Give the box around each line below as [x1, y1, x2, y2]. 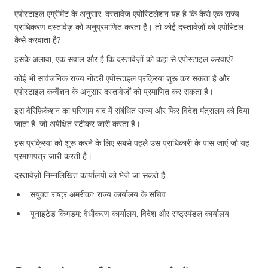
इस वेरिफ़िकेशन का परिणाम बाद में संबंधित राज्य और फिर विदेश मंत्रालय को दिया [14, 105, 249, 116]
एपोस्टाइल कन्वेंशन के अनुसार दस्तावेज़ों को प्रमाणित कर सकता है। [14, 86, 214, 97]
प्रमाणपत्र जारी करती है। [14, 150, 92, 162]
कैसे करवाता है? [14, 34, 60, 45]
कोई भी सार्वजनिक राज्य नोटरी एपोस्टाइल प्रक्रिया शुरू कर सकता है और [14, 72, 230, 84]
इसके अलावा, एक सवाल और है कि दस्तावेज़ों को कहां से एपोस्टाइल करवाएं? [14, 53, 233, 65]
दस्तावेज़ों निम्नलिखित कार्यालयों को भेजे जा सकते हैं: [14, 169, 167, 181]
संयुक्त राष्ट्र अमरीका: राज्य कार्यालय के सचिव [30, 188, 166, 200]
